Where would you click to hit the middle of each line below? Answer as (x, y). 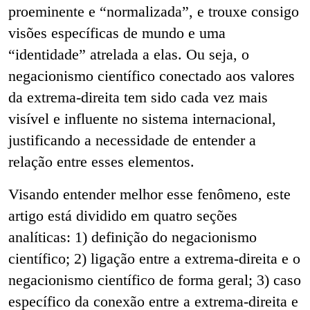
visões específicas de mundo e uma (117, 33)
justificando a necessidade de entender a (132, 140)
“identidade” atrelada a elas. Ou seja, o (129, 54)
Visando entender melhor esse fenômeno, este (149, 194)
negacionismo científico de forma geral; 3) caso (155, 280)
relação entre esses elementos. (103, 161)
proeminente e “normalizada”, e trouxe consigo (154, 11)
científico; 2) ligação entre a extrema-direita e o (154, 258)
